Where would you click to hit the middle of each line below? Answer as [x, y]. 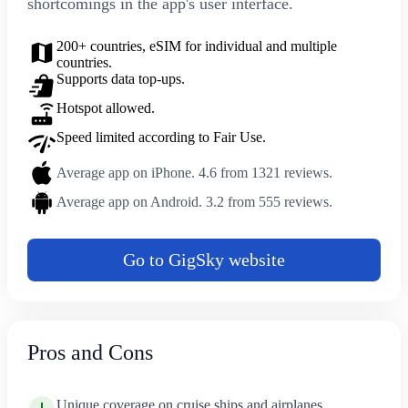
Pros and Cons [90, 352]
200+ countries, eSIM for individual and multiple [196, 46]
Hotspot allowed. [105, 108]
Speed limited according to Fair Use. [161, 137]
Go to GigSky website [204, 260]
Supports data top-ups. [120, 79]
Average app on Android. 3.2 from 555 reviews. [194, 202]
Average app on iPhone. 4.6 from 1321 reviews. [194, 173]
